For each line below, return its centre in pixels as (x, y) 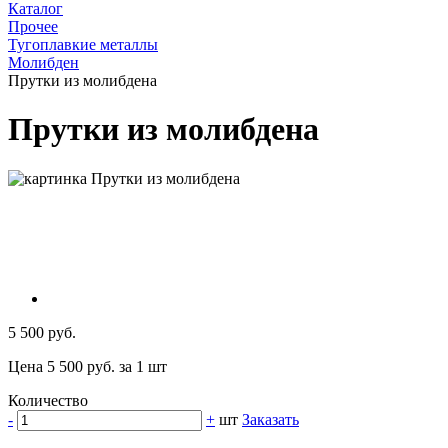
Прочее (33, 26)
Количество (48, 401)
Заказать (270, 420)
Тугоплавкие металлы (83, 44)
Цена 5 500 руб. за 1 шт (87, 367)
